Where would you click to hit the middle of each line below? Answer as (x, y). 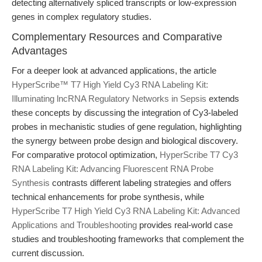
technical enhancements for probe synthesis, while (108, 197)
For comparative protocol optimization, (86, 155)
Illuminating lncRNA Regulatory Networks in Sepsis (109, 99)
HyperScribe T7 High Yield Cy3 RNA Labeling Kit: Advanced (126, 211)
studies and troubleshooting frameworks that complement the (128, 239)
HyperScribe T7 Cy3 (199, 155)
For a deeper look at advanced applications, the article (114, 70)
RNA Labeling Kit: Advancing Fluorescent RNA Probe (113, 169)
